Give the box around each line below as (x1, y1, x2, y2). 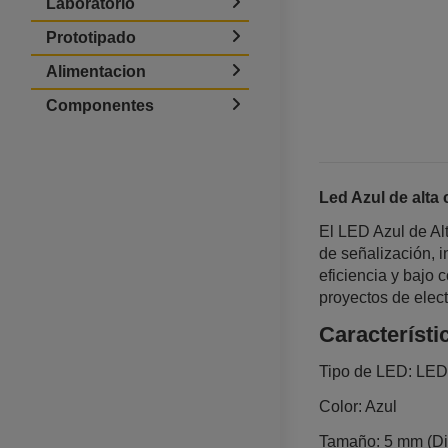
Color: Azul (318, 397, 397, 415)
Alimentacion (46, 63, 146, 81)
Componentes (46, 97, 154, 115)
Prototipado (46, 29, 136, 47)
